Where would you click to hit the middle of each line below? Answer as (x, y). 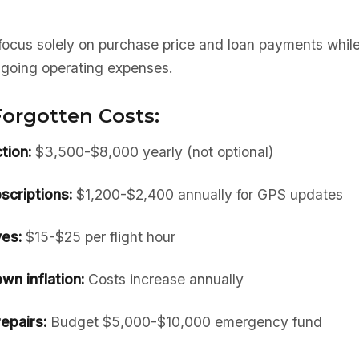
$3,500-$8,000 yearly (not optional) (152, 152)
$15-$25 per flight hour (98, 237)
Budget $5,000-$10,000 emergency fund (184, 322)
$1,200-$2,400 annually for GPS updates (207, 194)
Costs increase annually (163, 279)
